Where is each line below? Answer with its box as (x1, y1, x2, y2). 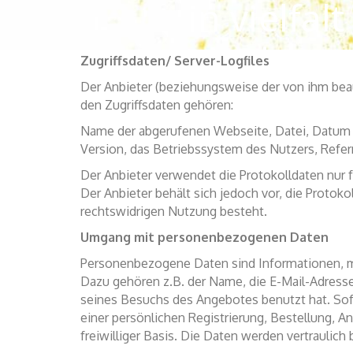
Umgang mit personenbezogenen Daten (80, 229, 329, 245)
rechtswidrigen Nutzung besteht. (80, 203, 267, 219)
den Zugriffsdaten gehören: (80, 97, 233, 113)
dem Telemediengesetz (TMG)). (80, 27, 261, 43)
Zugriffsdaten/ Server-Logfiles (80, 53, 269, 69)
